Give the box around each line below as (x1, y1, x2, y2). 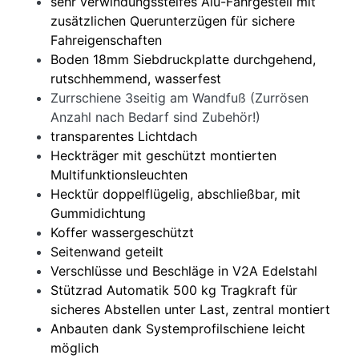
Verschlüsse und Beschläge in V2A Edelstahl (50, 262, 317, 279)
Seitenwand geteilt (50, 243, 163, 260)
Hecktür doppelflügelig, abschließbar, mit (50, 185, 301, 202)
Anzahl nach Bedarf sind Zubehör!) (50, 108, 260, 125)
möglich (50, 339, 99, 356)
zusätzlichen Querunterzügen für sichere (50, 12, 295, 29)
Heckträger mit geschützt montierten (50, 147, 276, 163)
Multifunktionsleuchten (50, 166, 188, 183)
